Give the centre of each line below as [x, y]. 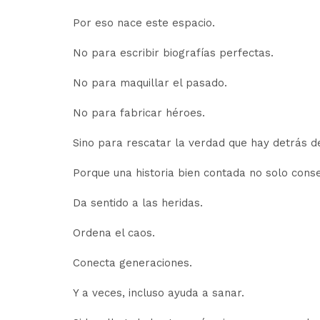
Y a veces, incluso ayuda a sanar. [159, 293]
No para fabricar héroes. [139, 113]
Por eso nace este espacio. [144, 23]
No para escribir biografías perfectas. [173, 53]
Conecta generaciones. [132, 263]
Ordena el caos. [114, 233]
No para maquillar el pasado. [150, 83]
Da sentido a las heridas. [138, 203]
